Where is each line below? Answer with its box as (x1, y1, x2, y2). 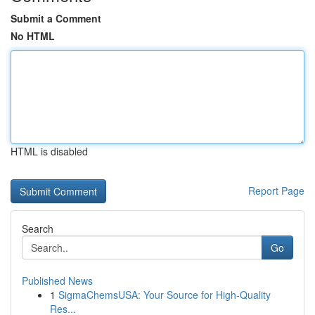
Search (22, 221, 53, 236)
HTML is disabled (11, 144, 88, 158)
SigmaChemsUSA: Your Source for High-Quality (58, 288, 271, 302)
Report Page (248, 184, 304, 198)
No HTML (11, 29, 55, 43)
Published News (22, 274, 93, 288)
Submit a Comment (11, 11, 101, 25)
